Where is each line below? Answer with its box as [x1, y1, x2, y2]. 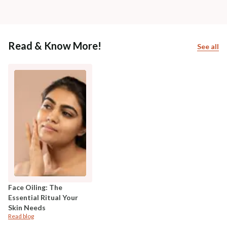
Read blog [8, 212, 34, 220]
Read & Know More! [8, 39, 101, 52]
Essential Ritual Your [8, 193, 78, 202]
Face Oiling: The [8, 182, 62, 192]
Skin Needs [8, 203, 46, 212]
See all [197, 42, 219, 51]
